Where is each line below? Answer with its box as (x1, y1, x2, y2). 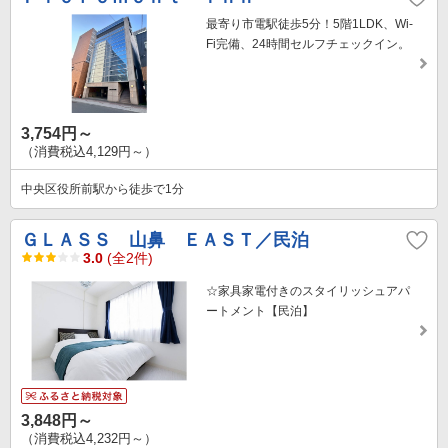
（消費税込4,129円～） (21, 144, 157, 160)
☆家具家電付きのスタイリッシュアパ (206, 284, 410, 299)
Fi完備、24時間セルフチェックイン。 (206, 37, 410, 52)
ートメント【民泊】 (206, 304, 314, 319)
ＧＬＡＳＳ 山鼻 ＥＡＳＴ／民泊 (21, 230, 309, 251)
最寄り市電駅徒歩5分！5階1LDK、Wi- (206, 17, 413, 32)
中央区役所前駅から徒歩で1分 (21, 182, 184, 197)
